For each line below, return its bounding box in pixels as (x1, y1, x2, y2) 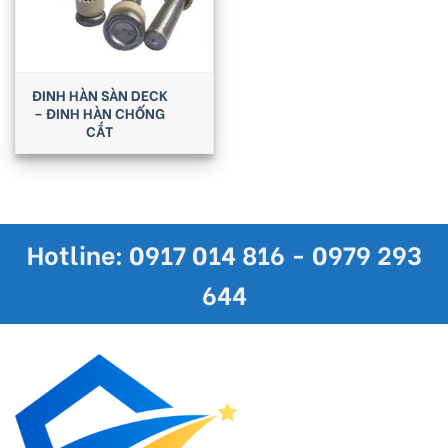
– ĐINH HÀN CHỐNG (34, 102, 165, 124)
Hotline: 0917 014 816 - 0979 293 (26, 235, 422, 273)
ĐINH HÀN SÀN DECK (31, 84, 168, 106)
